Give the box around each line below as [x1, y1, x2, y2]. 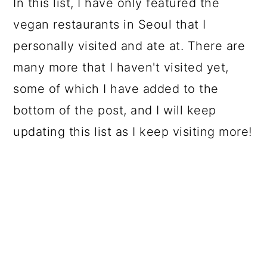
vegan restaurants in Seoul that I [13, 17, 206, 32]
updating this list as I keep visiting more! [13, 125, 252, 139]
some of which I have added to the [13, 82, 219, 97]
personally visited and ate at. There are [13, 39, 246, 54]
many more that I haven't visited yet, [13, 60, 229, 75]
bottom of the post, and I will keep [13, 103, 216, 118]
